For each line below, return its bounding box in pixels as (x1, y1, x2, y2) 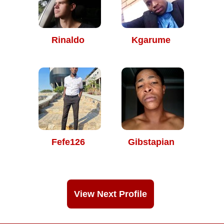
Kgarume (131, 35, 170, 45)
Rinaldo (51, 35, 84, 45)
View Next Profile (74, 189, 147, 199)
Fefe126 (51, 137, 85, 147)
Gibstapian (127, 137, 174, 147)
